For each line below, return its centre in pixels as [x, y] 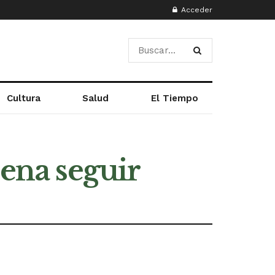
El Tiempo [174, 98]
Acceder [196, 10]
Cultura [23, 98]
